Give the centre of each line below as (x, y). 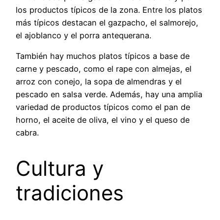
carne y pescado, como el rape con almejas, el (104, 69)
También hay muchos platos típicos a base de (103, 56)
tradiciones (70, 192)
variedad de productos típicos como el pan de (103, 107)
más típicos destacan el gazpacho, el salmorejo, (107, 22)
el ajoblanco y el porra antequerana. (83, 35)
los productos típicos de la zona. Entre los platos (109, 10)
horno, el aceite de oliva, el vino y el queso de (103, 120)
